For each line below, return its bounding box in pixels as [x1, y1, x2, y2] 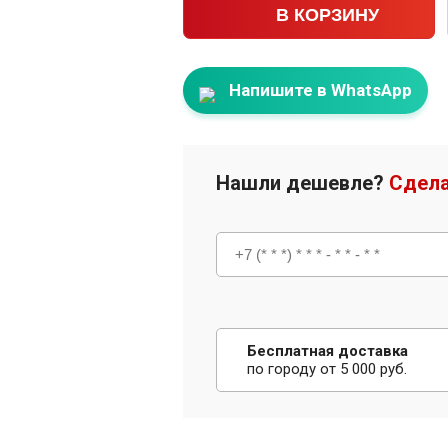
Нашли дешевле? [216, 171, 389, 195]
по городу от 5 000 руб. [247, 360, 407, 378]
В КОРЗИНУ [276, 4, 379, 25]
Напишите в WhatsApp [225, 80, 412, 100]
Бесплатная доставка [247, 342, 408, 360]
